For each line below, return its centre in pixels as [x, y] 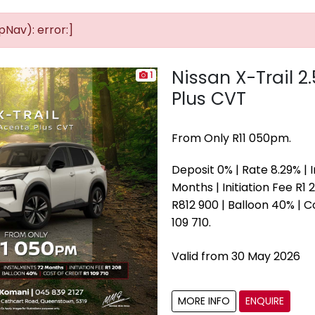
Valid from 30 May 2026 [236, 256]
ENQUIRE [265, 301]
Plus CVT [209, 99]
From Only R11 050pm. [231, 138]
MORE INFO [204, 301]
